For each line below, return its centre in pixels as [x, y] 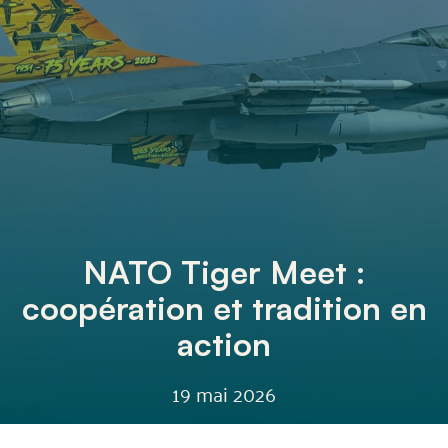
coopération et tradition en [224, 308]
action [224, 344]
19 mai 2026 [224, 393]
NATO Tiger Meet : [224, 272]
